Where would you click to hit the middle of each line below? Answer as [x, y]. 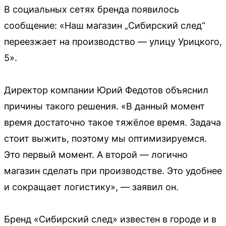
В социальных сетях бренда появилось [92, 10]
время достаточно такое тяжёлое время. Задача [112, 123]
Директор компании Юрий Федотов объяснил [106, 90]
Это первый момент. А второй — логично [96, 155]
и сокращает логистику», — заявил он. [91, 187]
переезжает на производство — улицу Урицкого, [113, 42]
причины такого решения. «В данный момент [104, 106]
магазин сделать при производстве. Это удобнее [113, 171]
